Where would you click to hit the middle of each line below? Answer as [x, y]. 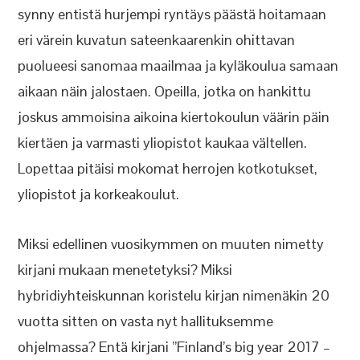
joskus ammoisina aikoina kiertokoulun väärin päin [174, 117]
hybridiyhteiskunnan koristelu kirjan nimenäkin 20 [174, 295]
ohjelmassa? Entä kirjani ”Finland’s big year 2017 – [174, 347]
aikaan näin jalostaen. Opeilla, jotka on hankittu [165, 91]
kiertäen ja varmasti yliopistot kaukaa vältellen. [163, 143]
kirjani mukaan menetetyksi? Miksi [125, 270]
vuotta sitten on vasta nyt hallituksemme [146, 321]
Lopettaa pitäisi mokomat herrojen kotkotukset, [168, 168]
